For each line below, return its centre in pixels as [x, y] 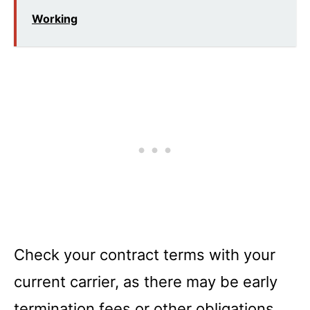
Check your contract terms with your [145, 254]
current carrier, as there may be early [146, 281]
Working [55, 18]
